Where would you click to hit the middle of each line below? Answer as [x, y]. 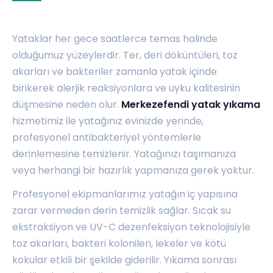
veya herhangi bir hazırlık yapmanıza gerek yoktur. [133, 171]
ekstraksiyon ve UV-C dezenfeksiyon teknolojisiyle [131, 227]
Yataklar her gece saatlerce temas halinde [115, 39]
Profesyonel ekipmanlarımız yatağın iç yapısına [125, 194]
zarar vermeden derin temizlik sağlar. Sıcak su [122, 211]
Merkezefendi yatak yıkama [191, 105]
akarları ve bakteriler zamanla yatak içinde [115, 72]
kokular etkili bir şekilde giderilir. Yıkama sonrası [124, 260]
